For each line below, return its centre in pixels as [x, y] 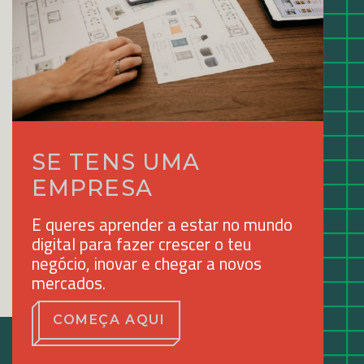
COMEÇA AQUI [109, 320]
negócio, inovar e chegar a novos [147, 264]
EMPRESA [92, 188]
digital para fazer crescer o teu [142, 244]
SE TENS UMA [116, 162]
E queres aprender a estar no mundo [162, 225]
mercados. [69, 283]
